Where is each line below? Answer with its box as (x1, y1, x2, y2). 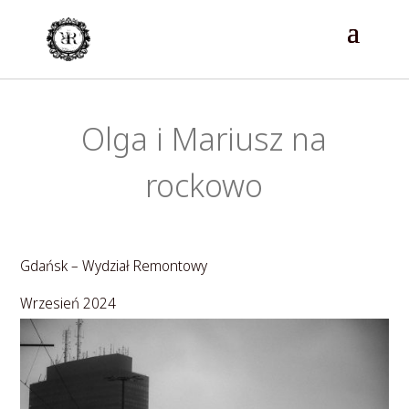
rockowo (145, 163, 264, 208)
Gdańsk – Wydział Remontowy (20, 256, 208, 276)
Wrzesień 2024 (20, 293, 117, 313)
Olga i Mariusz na (81, 116, 328, 162)
